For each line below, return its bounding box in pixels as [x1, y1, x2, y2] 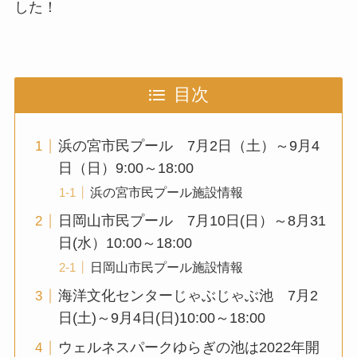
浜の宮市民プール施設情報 [89, 185, 243, 200]
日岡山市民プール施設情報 [89, 260, 243, 275]
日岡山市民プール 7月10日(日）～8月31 [57, 213, 326, 229]
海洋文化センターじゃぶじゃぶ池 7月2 [57, 288, 318, 304]
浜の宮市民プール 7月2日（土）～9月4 [57, 138, 320, 155]
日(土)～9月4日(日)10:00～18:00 [57, 310, 265, 327]
